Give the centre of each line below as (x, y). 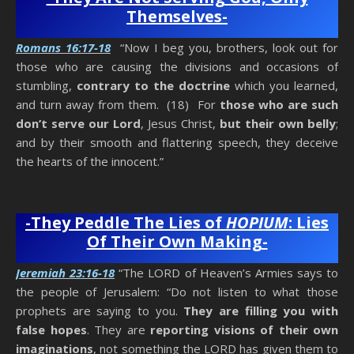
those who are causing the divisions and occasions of (177, 67)
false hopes (51, 330)
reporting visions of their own (244, 330)
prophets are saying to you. (100, 311)
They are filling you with (261, 311)
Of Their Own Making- (177, 242)
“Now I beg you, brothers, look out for (224, 48)
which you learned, (284, 86)
